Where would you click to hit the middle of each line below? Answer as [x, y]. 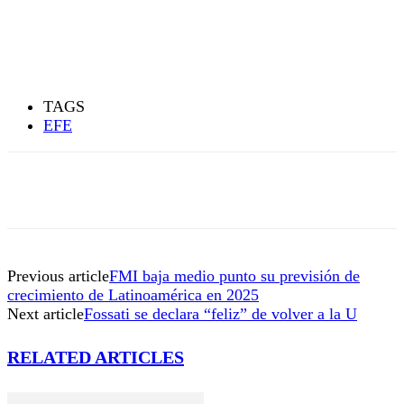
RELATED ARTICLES [96, 358]
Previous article [58, 275]
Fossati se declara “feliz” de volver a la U [220, 313]
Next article [46, 313]
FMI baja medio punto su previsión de [234, 275]
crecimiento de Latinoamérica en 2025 [133, 294]
